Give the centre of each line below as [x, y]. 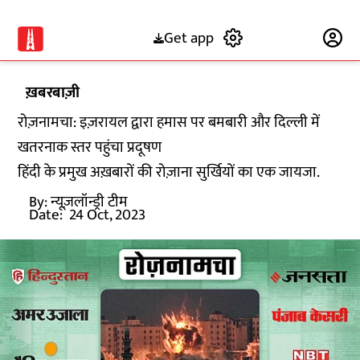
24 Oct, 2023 [108, 215]
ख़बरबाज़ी [53, 93]
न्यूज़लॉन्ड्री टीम [90, 202]
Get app [188, 38]
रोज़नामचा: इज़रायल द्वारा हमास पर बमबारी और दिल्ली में [169, 123]
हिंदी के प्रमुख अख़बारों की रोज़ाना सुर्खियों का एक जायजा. [169, 172]
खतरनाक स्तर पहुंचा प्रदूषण [92, 147]
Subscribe [283, 38]
